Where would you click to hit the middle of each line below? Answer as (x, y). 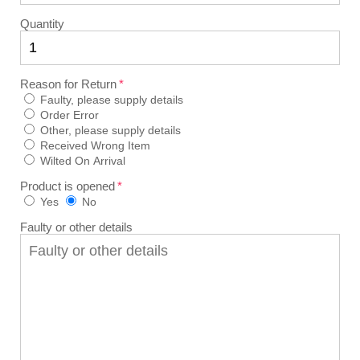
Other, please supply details (110, 131)
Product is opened (67, 186)
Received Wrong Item (95, 146)
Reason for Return (68, 84)
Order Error (70, 115)
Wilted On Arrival (83, 161)
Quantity (42, 24)
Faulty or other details (76, 227)
